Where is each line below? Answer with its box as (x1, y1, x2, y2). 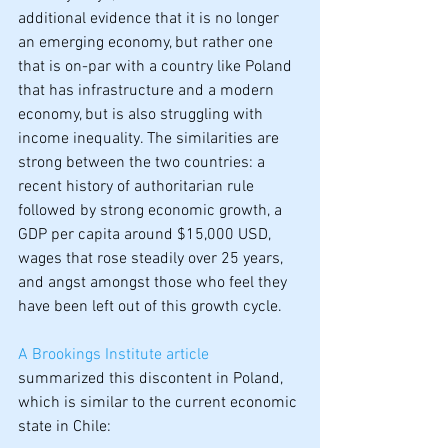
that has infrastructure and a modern (18, 81, 278, 101)
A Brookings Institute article (18, 345, 209, 365)
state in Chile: (18, 417, 111, 437)
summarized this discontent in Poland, (18, 369, 287, 389)
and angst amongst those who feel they (18, 273, 291, 293)
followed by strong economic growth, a (18, 201, 286, 221)
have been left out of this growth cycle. (18, 297, 282, 317)
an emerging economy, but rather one (18, 33, 277, 53)
